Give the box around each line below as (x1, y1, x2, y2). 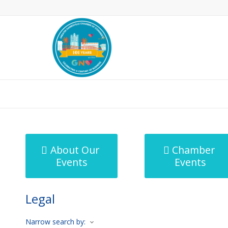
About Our (50, 143, 99, 157)
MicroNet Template (25, 89, 96, 98)
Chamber (172, 143, 215, 157)
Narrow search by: (25, 217, 85, 226)
